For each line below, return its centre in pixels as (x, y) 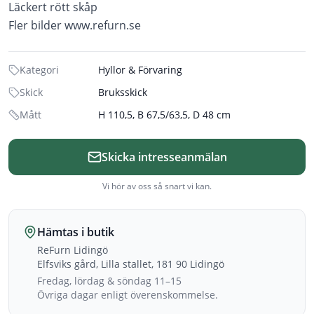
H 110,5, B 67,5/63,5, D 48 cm (164, 115)
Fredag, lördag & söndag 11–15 (109, 281)
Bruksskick (123, 92)
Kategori (39, 70)
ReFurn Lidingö (73, 250)
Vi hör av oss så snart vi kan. (157, 186)
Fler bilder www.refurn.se (75, 25)
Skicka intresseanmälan (164, 157)
